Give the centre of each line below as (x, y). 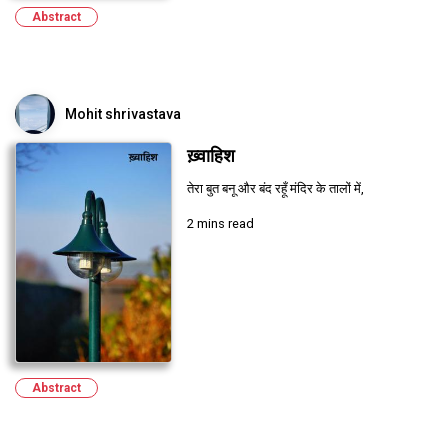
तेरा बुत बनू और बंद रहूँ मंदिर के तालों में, (275, 188)
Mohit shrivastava (123, 113)
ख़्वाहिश (210, 155)
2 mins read (220, 223)
